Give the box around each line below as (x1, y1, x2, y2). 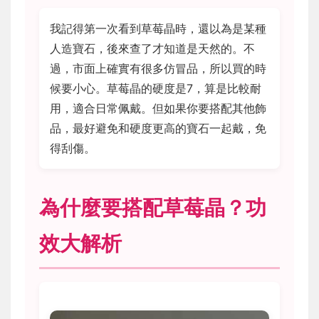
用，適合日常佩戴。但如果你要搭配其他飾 (50, 101, 266, 116)
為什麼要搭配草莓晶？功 (39, 195, 266, 221)
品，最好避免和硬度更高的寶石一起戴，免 (50, 121, 266, 136)
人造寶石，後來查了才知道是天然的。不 (50, 41, 255, 56)
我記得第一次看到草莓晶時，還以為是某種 (50, 21, 266, 36)
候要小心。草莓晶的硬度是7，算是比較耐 (50, 81, 261, 96)
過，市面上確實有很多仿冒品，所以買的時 (50, 61, 266, 76)
